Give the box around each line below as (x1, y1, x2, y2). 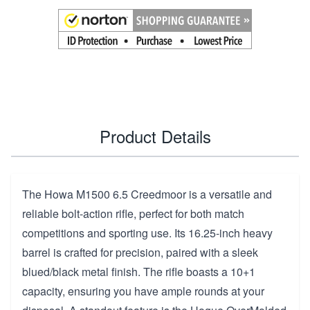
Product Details (99, 123, 211, 148)
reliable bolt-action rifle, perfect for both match (22, 205, 244, 221)
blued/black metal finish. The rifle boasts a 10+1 (22, 263, 255, 280)
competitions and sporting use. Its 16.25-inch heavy (22, 224, 273, 241)
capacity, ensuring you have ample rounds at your (22, 282, 264, 299)
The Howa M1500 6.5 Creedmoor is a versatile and (22, 185, 272, 202)
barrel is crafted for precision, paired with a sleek (22, 244, 258, 260)
